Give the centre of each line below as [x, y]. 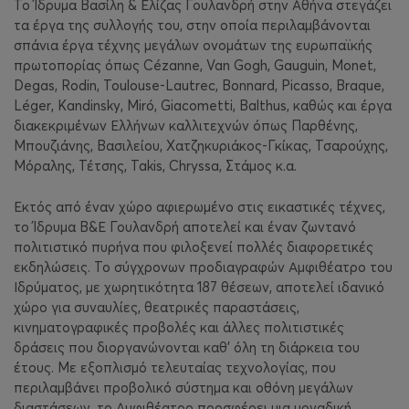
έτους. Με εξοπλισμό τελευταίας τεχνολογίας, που [175, 367]
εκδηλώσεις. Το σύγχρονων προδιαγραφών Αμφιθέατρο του [203, 267]
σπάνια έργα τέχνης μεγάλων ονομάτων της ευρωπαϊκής [193, 46]
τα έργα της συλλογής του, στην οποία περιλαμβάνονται [192, 26]
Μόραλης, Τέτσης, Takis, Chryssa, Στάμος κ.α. [157, 166]
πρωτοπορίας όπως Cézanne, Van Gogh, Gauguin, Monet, [195, 66]
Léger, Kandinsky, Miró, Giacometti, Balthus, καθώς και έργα [203, 106]
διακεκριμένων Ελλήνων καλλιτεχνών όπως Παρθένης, [186, 126]
